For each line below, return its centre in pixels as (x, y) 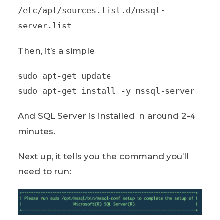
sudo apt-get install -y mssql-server (106, 91)
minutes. (36, 131)
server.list (44, 26)
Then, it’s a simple (56, 51)
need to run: (44, 171)
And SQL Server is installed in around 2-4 (106, 116)
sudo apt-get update (64, 76)
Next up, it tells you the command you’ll (103, 156)
